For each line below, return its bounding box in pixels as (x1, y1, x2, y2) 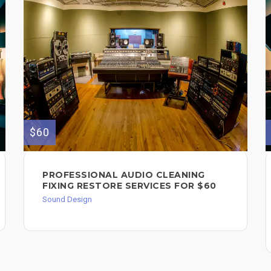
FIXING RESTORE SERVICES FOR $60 (42, 180, 217, 192)
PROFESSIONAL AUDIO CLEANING (42, 169, 205, 181)
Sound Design (42, 195, 92, 204)
